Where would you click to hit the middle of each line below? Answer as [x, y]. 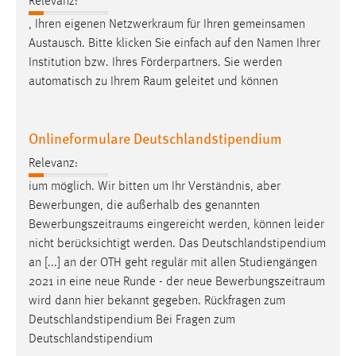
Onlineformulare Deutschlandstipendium [155, 138]
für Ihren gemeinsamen [244, 25]
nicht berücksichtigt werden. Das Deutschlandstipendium [177, 244]
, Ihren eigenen [69, 25]
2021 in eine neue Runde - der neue [122, 282]
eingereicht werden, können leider [234, 225]
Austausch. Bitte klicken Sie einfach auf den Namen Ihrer [174, 44]
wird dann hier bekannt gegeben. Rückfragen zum [157, 302]
